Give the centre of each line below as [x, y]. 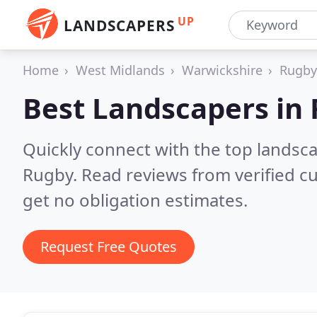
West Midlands [120, 70]
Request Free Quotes [109, 247]
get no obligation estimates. [135, 200]
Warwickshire [222, 70]
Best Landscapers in [166, 108]
